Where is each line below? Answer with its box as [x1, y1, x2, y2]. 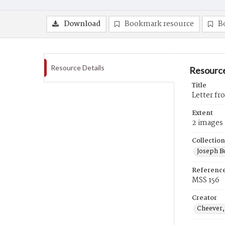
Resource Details [51, 63, 104, 72]
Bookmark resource [125, 18, 194, 30]
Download [64, 18, 100, 30]
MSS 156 [192, 174, 219, 186]
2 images [192, 117, 223, 129]
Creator [192, 193, 217, 203]
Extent [192, 108, 213, 119]
